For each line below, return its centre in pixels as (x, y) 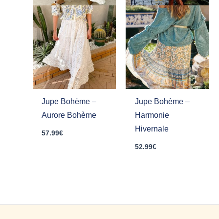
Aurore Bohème (69, 115)
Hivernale (152, 129)
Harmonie (152, 115)
